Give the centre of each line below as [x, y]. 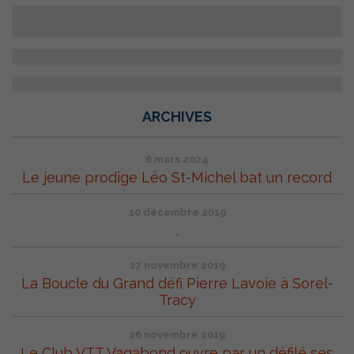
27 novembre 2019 [177, 265]
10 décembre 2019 [177, 213]
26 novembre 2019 [177, 335]
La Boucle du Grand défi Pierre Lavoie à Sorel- [177, 284]
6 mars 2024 [177, 160]
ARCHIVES [177, 117]
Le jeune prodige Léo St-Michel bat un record [177, 178]
